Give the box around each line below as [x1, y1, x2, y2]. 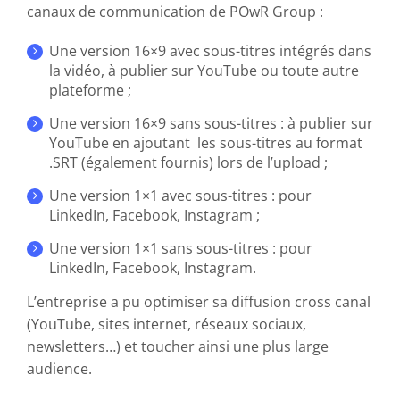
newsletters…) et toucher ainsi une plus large [26, 336, 329, 356]
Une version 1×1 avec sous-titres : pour [48, 185, 312, 205]
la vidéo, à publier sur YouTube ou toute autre [48, 60, 359, 80]
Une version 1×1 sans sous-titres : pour [48, 237, 312, 258]
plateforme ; [48, 79, 135, 100]
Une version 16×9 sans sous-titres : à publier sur [48, 112, 373, 133]
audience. [26, 358, 92, 379]
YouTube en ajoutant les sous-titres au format [48, 132, 362, 153]
